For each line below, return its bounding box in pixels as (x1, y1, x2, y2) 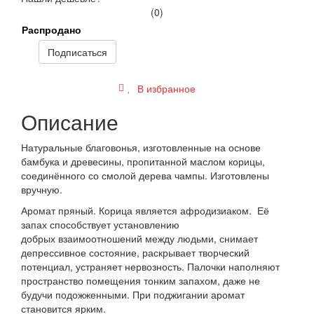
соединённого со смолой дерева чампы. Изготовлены (21, 168, 269, 182)
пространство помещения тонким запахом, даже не (21, 273, 260, 287)
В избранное (135, 81, 196, 95)
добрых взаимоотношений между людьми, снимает (21, 231, 258, 245)
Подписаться (48, 44, 107, 59)
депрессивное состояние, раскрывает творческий (21, 245, 250, 259)
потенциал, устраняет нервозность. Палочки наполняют (21, 259, 280, 273)
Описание (21, 106, 118, 137)
